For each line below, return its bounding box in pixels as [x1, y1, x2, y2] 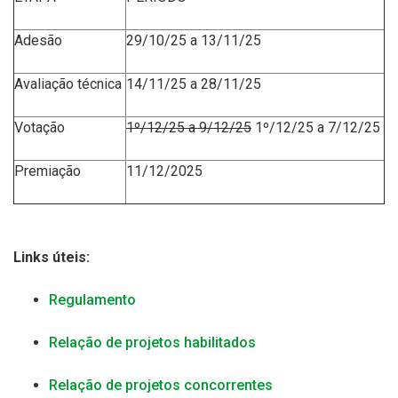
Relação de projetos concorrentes [49, 377, 273, 394]
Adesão [14, 32, 62, 49]
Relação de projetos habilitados [49, 334, 256, 351]
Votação [14, 119, 65, 136]
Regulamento [49, 291, 136, 308]
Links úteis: [13, 249, 90, 266]
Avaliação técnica [14, 76, 122, 92]
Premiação [14, 163, 81, 179]
